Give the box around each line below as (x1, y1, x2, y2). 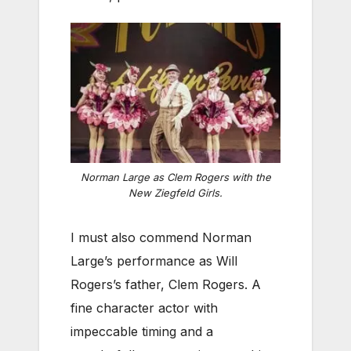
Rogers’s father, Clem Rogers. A (71, 276, 261, 292)
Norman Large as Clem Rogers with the (80, 170, 271, 183)
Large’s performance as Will (71, 252, 237, 269)
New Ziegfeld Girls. (128, 186, 223, 199)
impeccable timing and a (71, 323, 213, 339)
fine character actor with (71, 299, 218, 316)
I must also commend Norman (71, 229, 251, 245)
